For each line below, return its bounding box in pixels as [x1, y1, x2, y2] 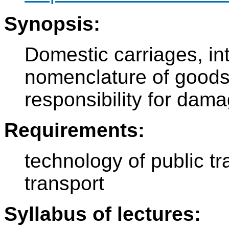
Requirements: [4, 119, 145, 142]
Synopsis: [4, 13, 100, 35]
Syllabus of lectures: [4, 203, 201, 225]
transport [25, 172, 104, 195]
